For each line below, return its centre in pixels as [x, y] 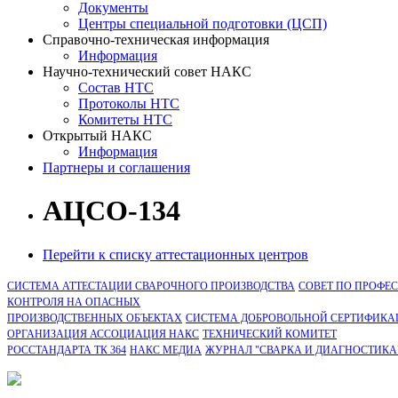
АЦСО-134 [111, 211]
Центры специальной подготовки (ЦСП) [203, 24]
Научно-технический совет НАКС [147, 72]
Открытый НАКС [97, 135]
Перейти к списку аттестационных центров [175, 254]
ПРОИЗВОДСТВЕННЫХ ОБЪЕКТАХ [95, 318]
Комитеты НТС [125, 119]
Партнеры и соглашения [116, 167]
